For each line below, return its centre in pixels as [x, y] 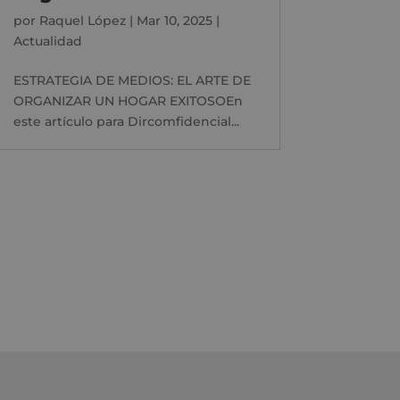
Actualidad [47, 41]
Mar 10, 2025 [174, 20]
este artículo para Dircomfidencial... [126, 121]
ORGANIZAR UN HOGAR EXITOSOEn [128, 100]
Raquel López [82, 20]
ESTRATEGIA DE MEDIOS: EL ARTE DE [132, 80]
